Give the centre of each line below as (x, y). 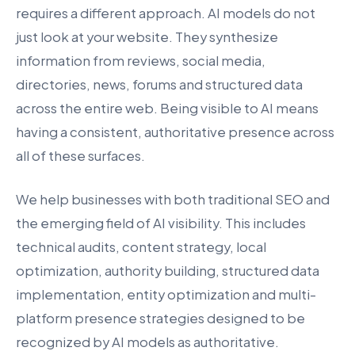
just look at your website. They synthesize (147, 36)
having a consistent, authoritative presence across (175, 132)
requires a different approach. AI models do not (166, 13)
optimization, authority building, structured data (168, 271)
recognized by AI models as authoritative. (147, 342)
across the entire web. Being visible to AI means (167, 108)
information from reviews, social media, (141, 60)
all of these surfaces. (80, 155)
